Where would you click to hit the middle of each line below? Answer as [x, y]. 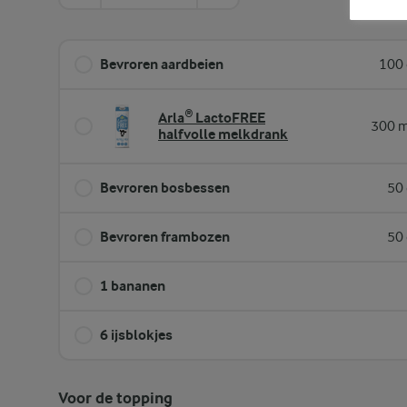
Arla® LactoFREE [212, 118]
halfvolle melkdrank [223, 134]
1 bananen [133, 286]
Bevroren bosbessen [165, 188]
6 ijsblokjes [136, 335]
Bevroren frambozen [165, 237]
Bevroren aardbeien [162, 64]
